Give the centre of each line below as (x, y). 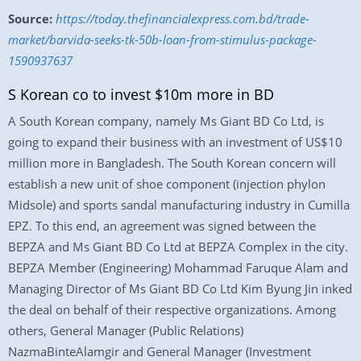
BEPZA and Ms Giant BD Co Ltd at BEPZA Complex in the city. (178, 247)
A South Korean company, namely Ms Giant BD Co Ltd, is (166, 121)
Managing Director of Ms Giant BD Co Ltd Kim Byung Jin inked (180, 288)
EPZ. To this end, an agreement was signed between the (162, 226)
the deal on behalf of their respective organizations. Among (172, 309)
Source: (30, 19)
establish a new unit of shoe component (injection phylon (167, 184)
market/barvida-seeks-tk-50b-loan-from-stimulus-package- (162, 39)
